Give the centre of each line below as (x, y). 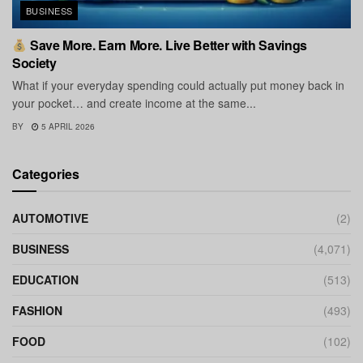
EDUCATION (45, 279)
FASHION (37, 310)
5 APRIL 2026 (67, 126)
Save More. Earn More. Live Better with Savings (167, 45)
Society (34, 62)
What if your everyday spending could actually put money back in (178, 85)
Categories (46, 173)
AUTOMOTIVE (50, 218)
